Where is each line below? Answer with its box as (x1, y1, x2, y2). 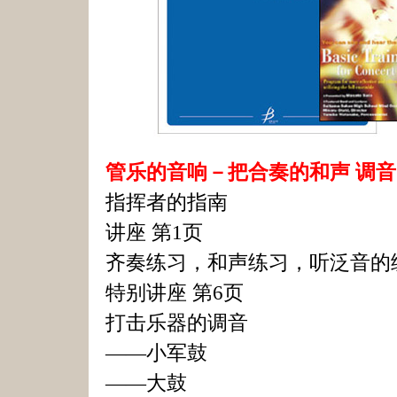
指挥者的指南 (105, 191, 228, 214)
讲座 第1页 (105, 221, 203, 244)
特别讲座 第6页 (105, 281, 244, 304)
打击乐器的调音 (105, 311, 248, 334)
